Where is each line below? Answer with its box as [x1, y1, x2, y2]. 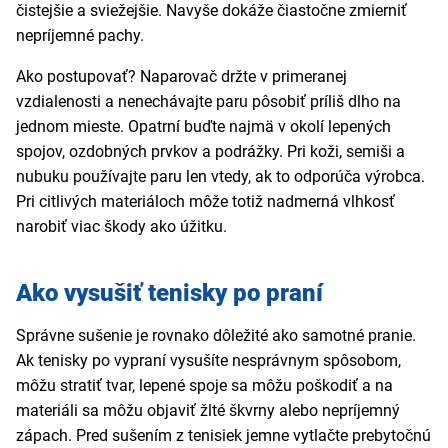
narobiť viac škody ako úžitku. [16, 217, 227, 237]
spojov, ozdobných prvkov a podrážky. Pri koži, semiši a [16, 142, 405, 162]
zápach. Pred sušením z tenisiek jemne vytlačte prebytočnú [16, 426, 431, 446]
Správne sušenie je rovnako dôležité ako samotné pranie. [16, 326, 416, 346]
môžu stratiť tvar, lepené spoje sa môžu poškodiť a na [16, 376, 393, 396]
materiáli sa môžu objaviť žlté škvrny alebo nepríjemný [16, 401, 400, 421]
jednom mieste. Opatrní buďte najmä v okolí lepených [16, 117, 391, 137]
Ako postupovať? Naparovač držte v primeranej [16, 67, 347, 87]
